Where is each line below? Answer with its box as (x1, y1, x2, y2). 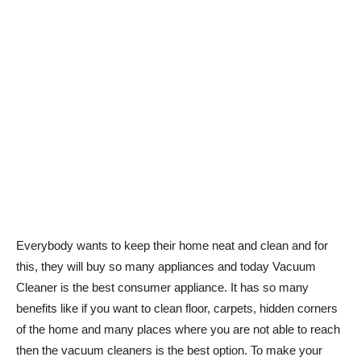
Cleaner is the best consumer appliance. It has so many (16, 280, 309, 294)
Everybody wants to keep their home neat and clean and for (16, 239, 328, 252)
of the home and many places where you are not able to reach (16, 322, 340, 336)
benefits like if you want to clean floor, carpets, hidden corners (16, 301, 338, 315)
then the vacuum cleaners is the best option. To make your (16, 343, 322, 357)
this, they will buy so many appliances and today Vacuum (16, 259, 316, 273)
